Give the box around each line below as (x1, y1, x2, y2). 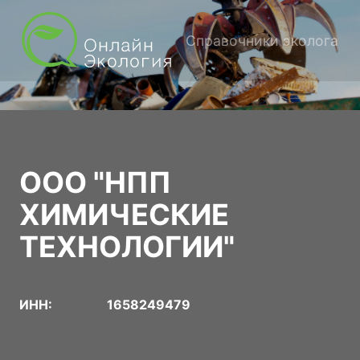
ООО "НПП (19, 165, 171, 201)
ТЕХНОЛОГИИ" (19, 229, 235, 265)
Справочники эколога (186, 31, 338, 49)
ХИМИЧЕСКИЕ (19, 197, 229, 233)
